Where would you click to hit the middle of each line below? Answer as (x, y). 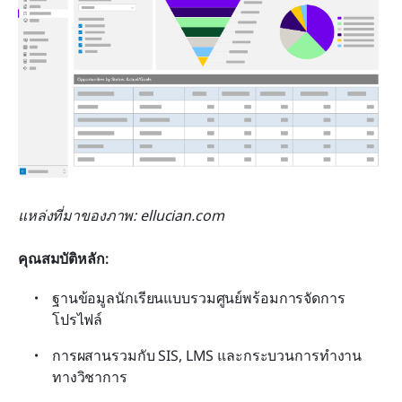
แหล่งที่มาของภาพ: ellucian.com (121, 216)
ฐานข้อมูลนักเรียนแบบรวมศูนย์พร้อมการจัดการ (199, 298)
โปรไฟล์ (78, 320)
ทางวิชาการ (90, 377)
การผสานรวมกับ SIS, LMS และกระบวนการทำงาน (207, 356)
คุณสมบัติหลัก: (63, 259)
